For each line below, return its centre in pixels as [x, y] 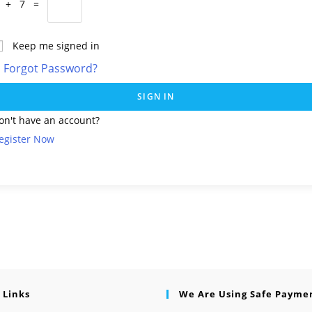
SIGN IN [156, 96]
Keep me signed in [56, 46]
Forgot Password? [50, 68]
